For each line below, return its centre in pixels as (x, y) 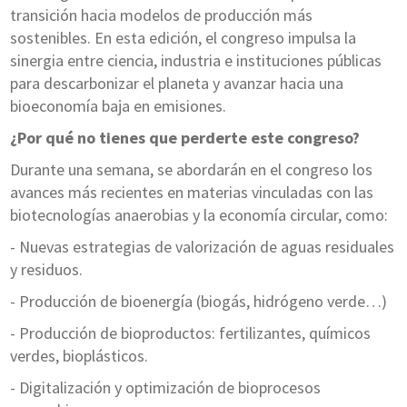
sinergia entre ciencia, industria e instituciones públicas (195, 61)
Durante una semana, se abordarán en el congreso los (191, 170)
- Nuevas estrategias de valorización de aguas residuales (202, 247)
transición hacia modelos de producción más (161, 15)
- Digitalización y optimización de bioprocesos (165, 388)
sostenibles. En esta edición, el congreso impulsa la (183, 38)
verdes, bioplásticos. (79, 356)
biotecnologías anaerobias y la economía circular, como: (199, 215)
